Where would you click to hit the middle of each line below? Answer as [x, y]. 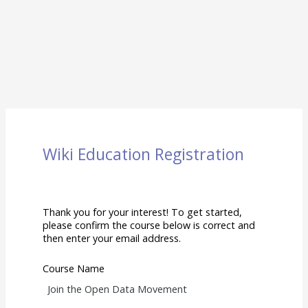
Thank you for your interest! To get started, [143, 212]
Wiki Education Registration [144, 154]
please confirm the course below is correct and [149, 225]
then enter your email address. [112, 238]
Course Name [74, 268]
